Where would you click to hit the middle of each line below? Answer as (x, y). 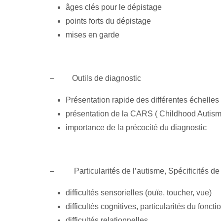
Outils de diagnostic (106, 78)
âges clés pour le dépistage (113, 7)
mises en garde (92, 35)
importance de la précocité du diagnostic (136, 127)
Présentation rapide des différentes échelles (142, 100)
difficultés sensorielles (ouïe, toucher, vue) (138, 192)
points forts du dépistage (108, 21)
